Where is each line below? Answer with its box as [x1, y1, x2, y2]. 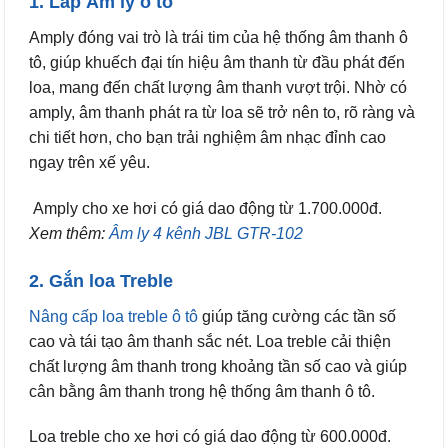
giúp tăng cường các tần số [198, 307, 396, 325]
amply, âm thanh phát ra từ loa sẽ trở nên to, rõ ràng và [29, 104, 415, 122]
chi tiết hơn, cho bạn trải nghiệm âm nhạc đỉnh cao [29, 129, 386, 147]
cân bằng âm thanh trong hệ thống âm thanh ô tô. [29, 382, 375, 400]
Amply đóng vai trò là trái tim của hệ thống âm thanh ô [29, 29, 408, 47]
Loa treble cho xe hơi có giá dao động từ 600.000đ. [29, 428, 391, 446]
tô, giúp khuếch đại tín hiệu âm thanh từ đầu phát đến [29, 54, 405, 72]
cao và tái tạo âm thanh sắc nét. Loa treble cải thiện [29, 332, 391, 350]
